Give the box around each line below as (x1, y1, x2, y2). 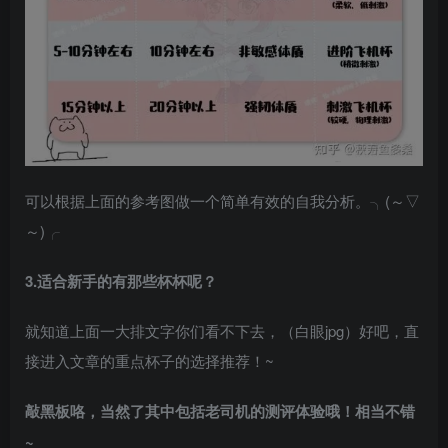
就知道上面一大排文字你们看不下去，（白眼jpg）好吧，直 (25, 320, 419, 342)
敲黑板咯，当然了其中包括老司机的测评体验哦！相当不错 (25, 400, 415, 423)
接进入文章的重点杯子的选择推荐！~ (25, 350, 274, 372)
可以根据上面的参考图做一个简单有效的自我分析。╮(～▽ (25, 190, 420, 212)
